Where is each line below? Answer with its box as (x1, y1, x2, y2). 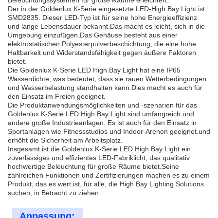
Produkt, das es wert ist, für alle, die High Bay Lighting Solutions (8, 180, 204, 188)
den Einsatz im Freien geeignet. (8, 92, 106, 100)
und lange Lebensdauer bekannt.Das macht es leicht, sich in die (8, 22, 205, 30)
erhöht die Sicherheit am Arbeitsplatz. (8, 136, 123, 144)
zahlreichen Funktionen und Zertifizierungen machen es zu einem (8, 171, 210, 179)
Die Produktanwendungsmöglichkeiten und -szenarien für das (8, 101, 197, 109)
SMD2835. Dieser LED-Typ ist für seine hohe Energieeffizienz (8, 14, 197, 21)
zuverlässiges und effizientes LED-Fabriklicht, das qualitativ (8, 154, 190, 162)
